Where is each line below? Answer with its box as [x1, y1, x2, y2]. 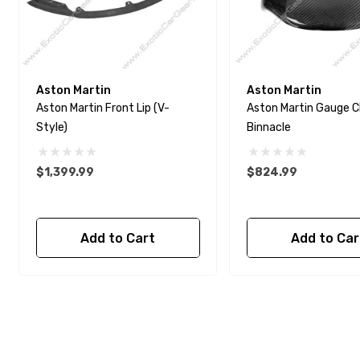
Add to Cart [80, 231, 155, 247]
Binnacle [247, 121, 292, 135]
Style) [35, 121, 67, 135]
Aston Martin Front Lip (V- [35, 101, 170, 116]
